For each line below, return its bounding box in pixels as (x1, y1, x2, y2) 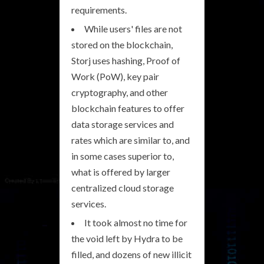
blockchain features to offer (71, 102, 184, 114)
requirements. (71, 4, 127, 15)
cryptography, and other (71, 86, 168, 98)
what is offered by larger (71, 166, 170, 177)
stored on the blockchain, (71, 38, 173, 50)
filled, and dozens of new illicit (71, 248, 192, 260)
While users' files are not (84, 22, 182, 34)
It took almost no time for (84, 216, 187, 228)
